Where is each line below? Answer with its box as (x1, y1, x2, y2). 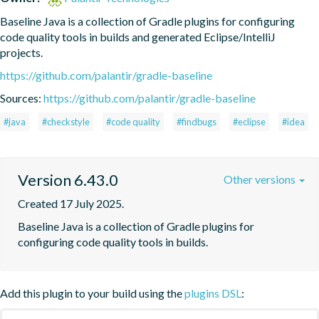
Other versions (224, 172, 298, 186)
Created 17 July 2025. (18, 196, 124, 210)
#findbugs (177, 115, 216, 127)
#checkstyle (42, 115, 90, 127)
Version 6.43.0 (18, 169, 118, 189)
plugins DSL (184, 286, 241, 300)
